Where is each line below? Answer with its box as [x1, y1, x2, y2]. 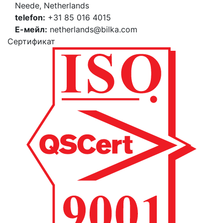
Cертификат [7, 36, 55, 47]
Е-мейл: [15, 24, 47, 35]
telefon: [15, 12, 45, 23]
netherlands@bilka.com [47, 24, 137, 35]
